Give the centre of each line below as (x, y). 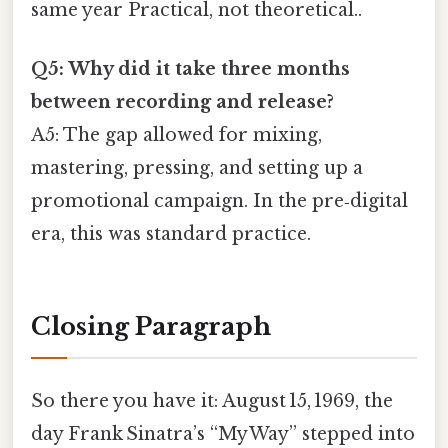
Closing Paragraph (151, 327)
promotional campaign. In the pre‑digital (219, 201)
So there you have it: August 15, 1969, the (212, 401)
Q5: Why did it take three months (190, 69)
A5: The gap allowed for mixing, (176, 135)
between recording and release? (182, 102)
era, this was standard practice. (171, 234)
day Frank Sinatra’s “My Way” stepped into (223, 434)
